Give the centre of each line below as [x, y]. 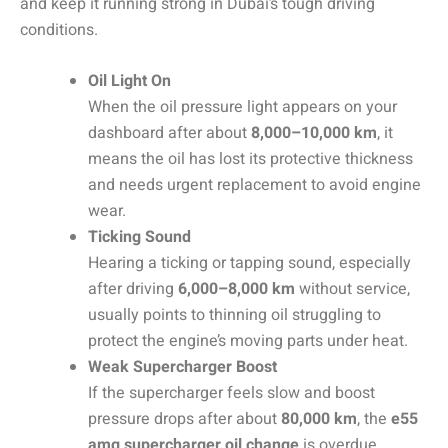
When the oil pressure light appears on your [242, 107]
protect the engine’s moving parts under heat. [248, 341]
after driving [133, 289]
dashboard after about [169, 133]
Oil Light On [129, 81]
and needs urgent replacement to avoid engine [254, 185]
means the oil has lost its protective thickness [250, 159]
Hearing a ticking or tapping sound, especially [249, 263]
